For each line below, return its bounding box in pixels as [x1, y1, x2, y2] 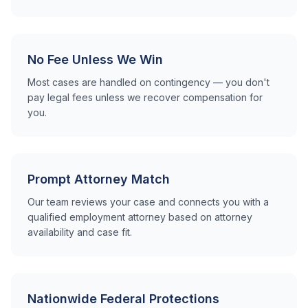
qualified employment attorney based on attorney [27, 211, 252, 223]
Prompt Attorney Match [27, 172, 170, 186]
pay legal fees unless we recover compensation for [27, 91, 263, 103]
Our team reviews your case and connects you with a [27, 196, 269, 208]
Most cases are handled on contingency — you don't [27, 76, 269, 88]
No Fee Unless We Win [27, 52, 163, 67]
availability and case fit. [27, 226, 132, 238]
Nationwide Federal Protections [27, 291, 219, 306]
